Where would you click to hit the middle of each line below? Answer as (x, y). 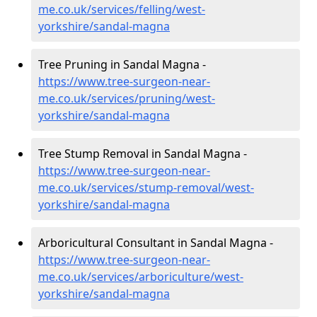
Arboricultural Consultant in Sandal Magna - (156, 242)
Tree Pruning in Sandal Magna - (122, 64)
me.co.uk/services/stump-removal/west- (146, 187)
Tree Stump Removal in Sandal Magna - (143, 153)
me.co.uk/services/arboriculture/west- (141, 276)
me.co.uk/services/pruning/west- (127, 98)
